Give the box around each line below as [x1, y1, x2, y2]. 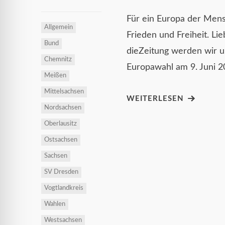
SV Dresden [44, 169, 78, 176]
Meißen [44, 72, 66, 79]
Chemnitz [44, 56, 72, 63]
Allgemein [44, 24, 73, 31]
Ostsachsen [44, 137, 77, 144]
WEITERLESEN [127, 95, 184, 103]
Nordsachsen [44, 104, 81, 111]
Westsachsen [44, 217, 82, 224]
